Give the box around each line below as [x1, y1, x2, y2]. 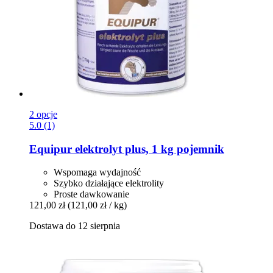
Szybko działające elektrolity [54, 178, 164, 189]
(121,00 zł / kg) [68, 200, 127, 211]
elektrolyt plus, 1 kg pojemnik [72, 142, 224, 155]
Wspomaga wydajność [54, 167, 141, 178]
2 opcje [29, 108, 57, 119]
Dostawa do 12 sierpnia [29, 221, 120, 232]
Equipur [29, 142, 72, 155]
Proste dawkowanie [54, 189, 129, 200]
